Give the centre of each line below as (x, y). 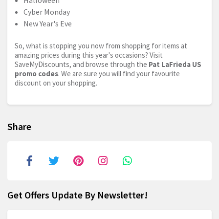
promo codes (36, 74)
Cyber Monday (47, 12)
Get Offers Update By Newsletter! (77, 195)
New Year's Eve (48, 24)
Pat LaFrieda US (175, 65)
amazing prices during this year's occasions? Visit (89, 55)
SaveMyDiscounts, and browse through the (82, 65)
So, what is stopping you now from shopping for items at (101, 46)
